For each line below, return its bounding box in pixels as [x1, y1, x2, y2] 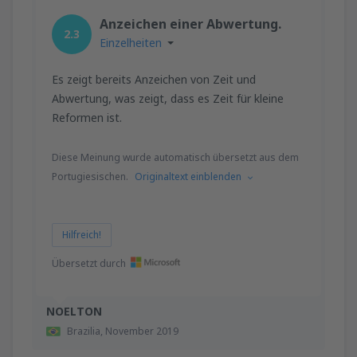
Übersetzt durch [52, 256, 126, 270]
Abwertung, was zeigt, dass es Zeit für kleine [52, 90, 284, 106]
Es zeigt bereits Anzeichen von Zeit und [52, 71, 256, 87]
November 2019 [105, 324, 178, 338]
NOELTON [46, 303, 102, 319]
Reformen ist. [52, 109, 122, 125]
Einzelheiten [100, 34, 162, 50]
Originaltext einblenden [135, 169, 241, 183]
